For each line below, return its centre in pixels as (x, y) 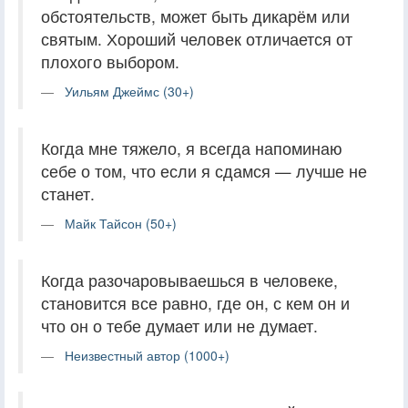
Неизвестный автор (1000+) (147, 355)
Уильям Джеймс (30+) (129, 91)
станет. (68, 193)
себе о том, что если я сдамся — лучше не (204, 170)
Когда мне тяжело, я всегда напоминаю (192, 148)
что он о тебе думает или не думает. (179, 325)
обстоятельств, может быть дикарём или (195, 15)
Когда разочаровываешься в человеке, (189, 280)
